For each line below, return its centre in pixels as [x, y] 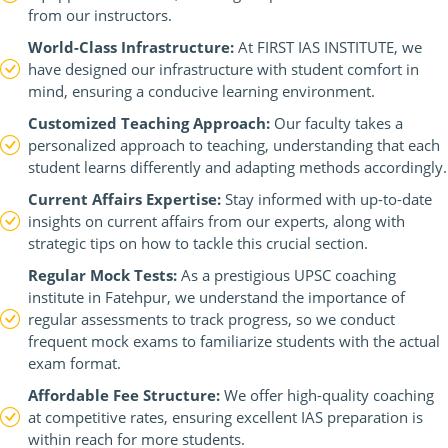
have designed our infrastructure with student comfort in [223, 69]
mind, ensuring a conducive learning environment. [201, 91]
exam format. [74, 363]
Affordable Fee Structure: [124, 395]
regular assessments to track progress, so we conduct [211, 319]
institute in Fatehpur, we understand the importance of [216, 297]
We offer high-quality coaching [327, 395]
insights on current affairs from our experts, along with [216, 221]
